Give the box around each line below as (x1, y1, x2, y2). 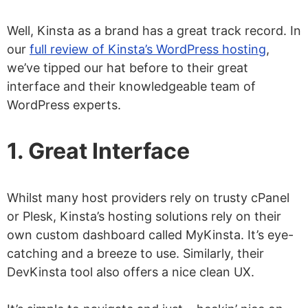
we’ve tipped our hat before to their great (7, 60, 248, 76)
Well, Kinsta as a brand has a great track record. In (7, 23, 301, 38)
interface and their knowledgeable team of (7, 79, 256, 94)
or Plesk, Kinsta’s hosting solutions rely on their (7, 209, 281, 224)
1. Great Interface (7, 137, 190, 165)
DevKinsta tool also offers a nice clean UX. (7, 265, 254, 280)
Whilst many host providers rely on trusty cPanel (7, 190, 289, 206)
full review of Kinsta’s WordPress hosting (30, 42, 266, 57)
